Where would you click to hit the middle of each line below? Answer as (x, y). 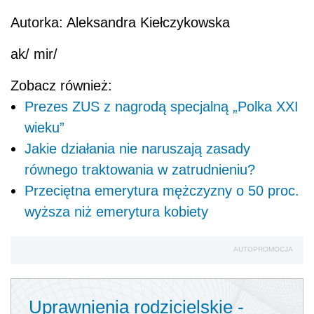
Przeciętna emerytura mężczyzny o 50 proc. (162, 191)
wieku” (45, 128)
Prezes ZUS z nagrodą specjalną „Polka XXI (162, 107)
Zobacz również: (61, 86)
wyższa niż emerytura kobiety (116, 212)
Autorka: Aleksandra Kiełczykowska (120, 23)
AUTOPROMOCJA (263, 250)
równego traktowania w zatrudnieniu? (140, 170)
